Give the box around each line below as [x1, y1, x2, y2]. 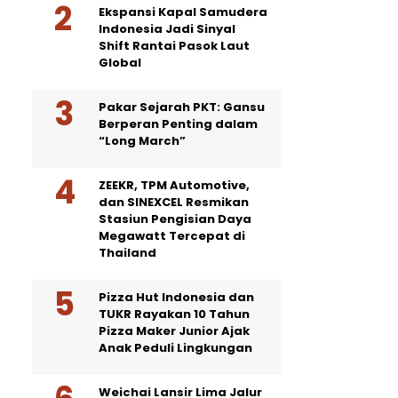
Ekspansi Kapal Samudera [99, 4, 267, 20]
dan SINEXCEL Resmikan [99, 194, 249, 211]
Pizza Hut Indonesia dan [99, 289, 254, 306]
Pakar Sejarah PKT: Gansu [99, 99, 265, 115]
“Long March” [99, 132, 186, 149]
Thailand [99, 244, 156, 261]
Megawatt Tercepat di [99, 227, 245, 244]
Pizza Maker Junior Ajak [99, 322, 250, 339]
